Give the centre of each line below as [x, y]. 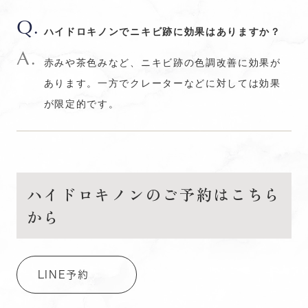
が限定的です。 [81, 103]
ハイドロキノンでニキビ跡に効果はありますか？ [162, 31]
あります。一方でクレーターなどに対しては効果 [162, 82]
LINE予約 [63, 275]
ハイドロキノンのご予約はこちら [154, 194]
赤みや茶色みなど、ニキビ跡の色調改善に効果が [162, 62]
